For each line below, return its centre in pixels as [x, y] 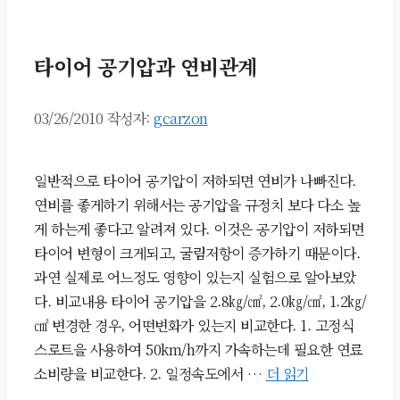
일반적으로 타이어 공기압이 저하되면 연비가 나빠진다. [195, 181]
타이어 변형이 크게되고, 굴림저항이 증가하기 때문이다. [197, 254]
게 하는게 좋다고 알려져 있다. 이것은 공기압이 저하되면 [199, 229]
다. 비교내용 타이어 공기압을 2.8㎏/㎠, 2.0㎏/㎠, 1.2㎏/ [200, 302]
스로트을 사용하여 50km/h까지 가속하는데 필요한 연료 [198, 350]
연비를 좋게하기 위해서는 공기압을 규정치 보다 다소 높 [197, 205]
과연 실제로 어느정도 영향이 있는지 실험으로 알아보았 [195, 278]
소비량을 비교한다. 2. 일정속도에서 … [150, 374]
